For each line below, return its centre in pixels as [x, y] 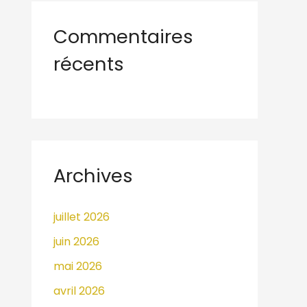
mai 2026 [78, 266]
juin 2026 [76, 241]
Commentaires [123, 37]
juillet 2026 [82, 217]
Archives [93, 176]
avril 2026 [79, 291]
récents [89, 64]
